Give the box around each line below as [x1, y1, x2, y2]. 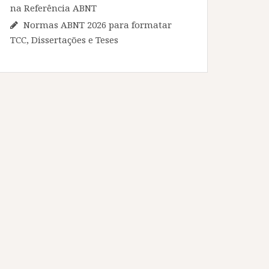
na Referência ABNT [10, 1, 97, 14]
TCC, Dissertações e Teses [10, 33, 118, 46]
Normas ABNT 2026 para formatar [23, 18, 172, 31]
